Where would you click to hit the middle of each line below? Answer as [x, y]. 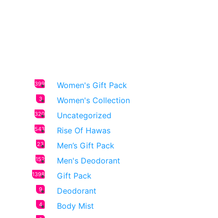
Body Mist [76, 206]
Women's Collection [94, 100]
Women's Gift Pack [92, 85]
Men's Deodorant [89, 161]
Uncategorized [84, 116]
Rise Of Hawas [84, 131]
